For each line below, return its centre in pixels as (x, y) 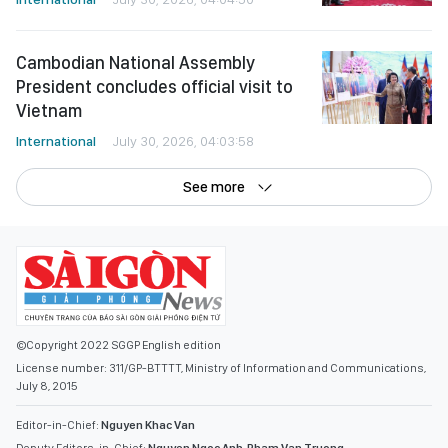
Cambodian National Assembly (135, 62)
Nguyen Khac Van (148, 425)
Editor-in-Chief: (58, 425)
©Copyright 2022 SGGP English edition (118, 345)
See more (214, 187)
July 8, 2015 (47, 386)
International (56, 141)
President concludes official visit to (154, 86)
